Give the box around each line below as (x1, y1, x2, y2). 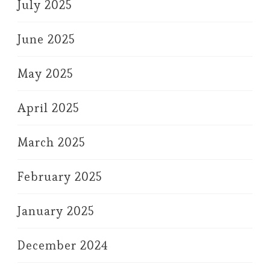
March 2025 (17, 134, 85, 150)
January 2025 (17, 202, 94, 219)
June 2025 (17, 31, 75, 47)
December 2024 (17, 237, 108, 253)
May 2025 (17, 65, 73, 81)
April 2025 (17, 99, 79, 116)
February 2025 (17, 168, 102, 184)
